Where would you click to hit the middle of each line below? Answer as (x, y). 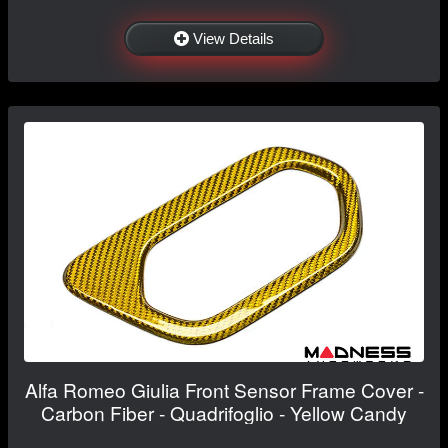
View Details (233, 39)
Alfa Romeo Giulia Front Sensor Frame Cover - (224, 390)
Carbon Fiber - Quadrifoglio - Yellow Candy (224, 413)
